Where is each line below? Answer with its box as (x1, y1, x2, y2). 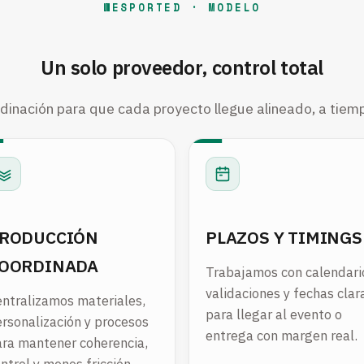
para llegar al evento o (206, 305, 342, 324)
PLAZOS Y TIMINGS (206, 225, 362, 249)
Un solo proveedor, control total (41, 54, 323, 80)
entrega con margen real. (206, 327, 357, 345)
